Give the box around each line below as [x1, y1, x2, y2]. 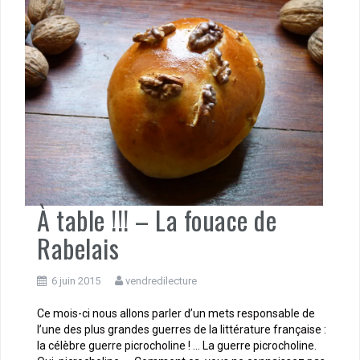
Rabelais [37, 228, 119, 267]
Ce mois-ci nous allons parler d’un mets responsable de [37, 306, 315, 320]
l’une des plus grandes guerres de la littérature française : [37, 322, 326, 336]
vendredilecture [125, 274, 197, 287]
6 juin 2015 [51, 274, 100, 287]
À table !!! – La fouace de [37, 200, 276, 239]
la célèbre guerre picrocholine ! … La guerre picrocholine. [37, 338, 317, 352]
